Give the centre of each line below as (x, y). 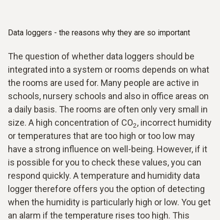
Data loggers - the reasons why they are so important (99, 33)
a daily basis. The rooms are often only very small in (108, 110)
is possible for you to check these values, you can (105, 163)
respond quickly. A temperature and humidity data (104, 176)
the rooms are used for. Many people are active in (103, 83)
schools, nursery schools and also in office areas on (108, 96)
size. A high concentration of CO (70, 123)
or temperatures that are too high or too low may (101, 136)
